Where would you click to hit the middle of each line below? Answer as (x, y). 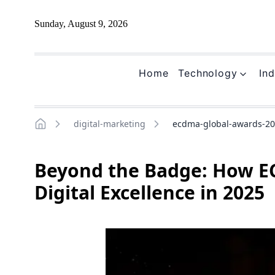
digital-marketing (110, 123)
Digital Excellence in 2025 (149, 192)
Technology (208, 73)
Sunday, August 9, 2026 (81, 23)
